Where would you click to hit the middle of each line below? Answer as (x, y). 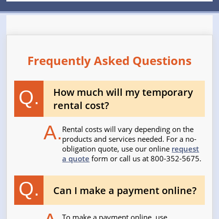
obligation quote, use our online (117, 149)
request (186, 149)
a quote (76, 159)
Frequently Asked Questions (109, 61)
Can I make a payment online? (125, 190)
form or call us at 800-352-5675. (146, 159)
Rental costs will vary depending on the (128, 129)
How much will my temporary (123, 92)
